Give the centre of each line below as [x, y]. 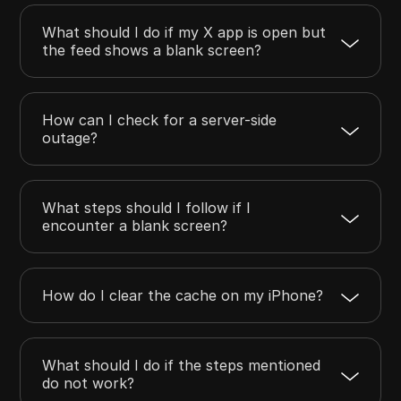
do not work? [89, 383]
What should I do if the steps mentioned [182, 365]
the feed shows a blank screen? [152, 50]
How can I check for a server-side [160, 119]
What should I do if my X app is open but [184, 32]
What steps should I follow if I [147, 207]
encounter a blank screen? [135, 225]
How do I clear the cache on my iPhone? [183, 295]
